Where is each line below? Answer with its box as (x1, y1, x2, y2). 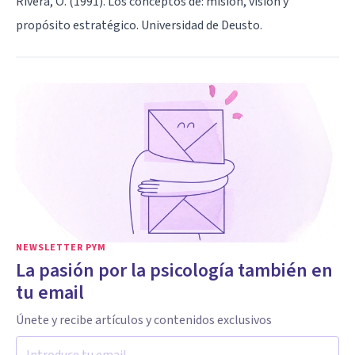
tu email (16, 278, 84, 307)
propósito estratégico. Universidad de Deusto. (16, 16, 262, 34)
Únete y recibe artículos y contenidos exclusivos (16, 311, 272, 329)
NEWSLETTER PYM (16, 240, 106, 254)
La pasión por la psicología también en (16, 256, 333, 284)
